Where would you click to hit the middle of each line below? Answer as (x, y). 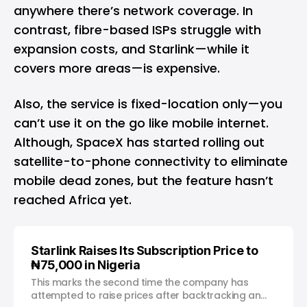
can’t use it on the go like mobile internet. (141, 123)
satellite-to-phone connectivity (112, 161)
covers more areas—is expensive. (117, 68)
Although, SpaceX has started (108, 142)
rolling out (234, 142)
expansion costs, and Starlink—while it (132, 49)
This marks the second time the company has (140, 282)
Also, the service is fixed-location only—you (148, 103)
